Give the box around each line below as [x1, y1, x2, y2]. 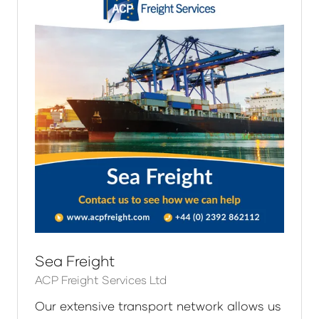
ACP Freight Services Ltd [35, 273, 167, 287]
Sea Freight [35, 252, 115, 270]
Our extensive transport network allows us [35, 298, 281, 314]
